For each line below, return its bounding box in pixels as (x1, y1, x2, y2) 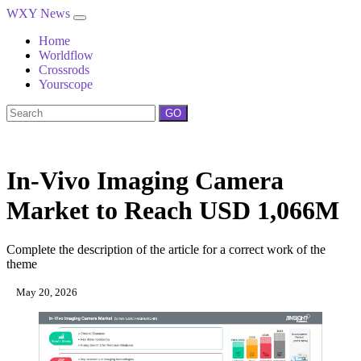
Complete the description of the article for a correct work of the (6, 243, 326, 257)
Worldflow (39, 48, 93, 62)
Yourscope (39, 77, 93, 91)
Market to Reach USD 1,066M (6, 196, 339, 225)
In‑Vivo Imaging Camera (6, 166, 284, 195)
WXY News (6, 6, 73, 20)
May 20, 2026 (14, 286, 77, 299)
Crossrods (39, 63, 89, 77)
